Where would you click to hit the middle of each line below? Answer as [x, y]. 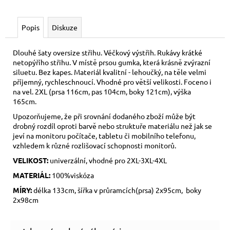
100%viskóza [72, 175]
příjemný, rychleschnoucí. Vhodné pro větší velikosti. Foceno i [112, 81]
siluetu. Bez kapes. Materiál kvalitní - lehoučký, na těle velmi [110, 72]
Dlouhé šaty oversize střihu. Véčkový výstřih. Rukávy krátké [108, 52]
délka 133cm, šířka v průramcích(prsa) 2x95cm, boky [117, 190]
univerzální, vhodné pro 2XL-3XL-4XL [109, 160]
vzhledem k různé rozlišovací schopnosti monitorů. [94, 145]
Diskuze [65, 27]
